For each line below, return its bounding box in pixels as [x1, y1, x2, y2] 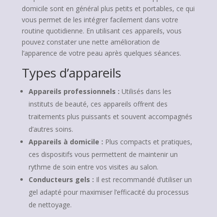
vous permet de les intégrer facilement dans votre [21, 15, 178, 24]
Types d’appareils [21, 64, 121, 81]
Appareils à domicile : [28, 137, 103, 146]
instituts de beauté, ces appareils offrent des [28, 99, 168, 108]
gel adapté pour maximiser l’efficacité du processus [28, 187, 189, 197]
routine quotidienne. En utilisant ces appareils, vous [21, 26, 182, 35]
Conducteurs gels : [28, 175, 94, 184]
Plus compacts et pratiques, [103, 137, 192, 146]
